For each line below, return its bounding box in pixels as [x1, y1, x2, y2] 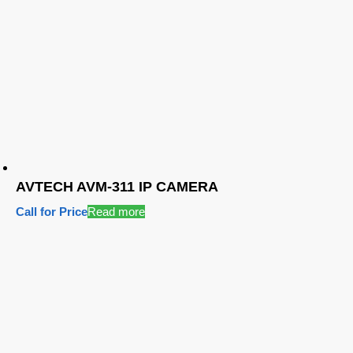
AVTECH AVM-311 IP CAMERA [16, 179, 218, 195]
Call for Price [16, 205, 87, 219]
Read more [87, 205, 145, 219]
